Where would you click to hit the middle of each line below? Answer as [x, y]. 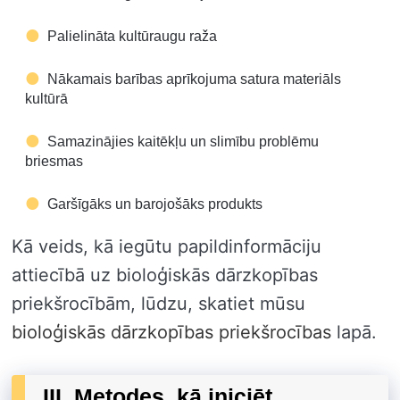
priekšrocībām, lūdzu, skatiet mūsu [158, 303]
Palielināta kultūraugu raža [132, 36]
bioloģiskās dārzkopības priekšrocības [171, 332]
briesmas [54, 161]
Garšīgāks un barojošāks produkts [155, 204]
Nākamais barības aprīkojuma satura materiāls [194, 79]
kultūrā [46, 98]
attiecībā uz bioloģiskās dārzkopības [165, 275]
